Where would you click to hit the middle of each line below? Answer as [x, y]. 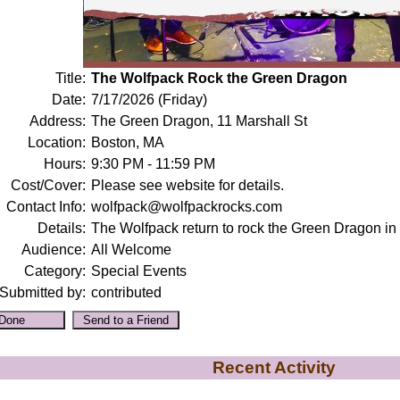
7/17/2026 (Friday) [149, 100]
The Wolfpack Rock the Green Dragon [219, 78]
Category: [54, 271]
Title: [70, 78]
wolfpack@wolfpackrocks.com [186, 207]
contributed [126, 292]
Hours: [64, 164]
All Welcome [131, 250]
